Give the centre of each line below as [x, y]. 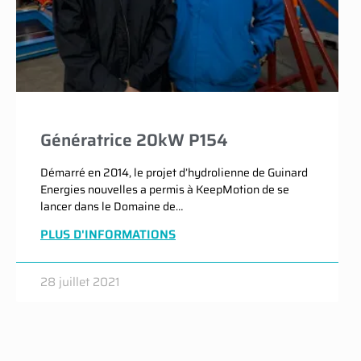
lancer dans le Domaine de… [112, 206]
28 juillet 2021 [80, 282]
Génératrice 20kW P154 [134, 140]
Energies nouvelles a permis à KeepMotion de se [165, 189]
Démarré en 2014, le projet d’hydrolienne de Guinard [174, 172]
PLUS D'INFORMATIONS [108, 234]
